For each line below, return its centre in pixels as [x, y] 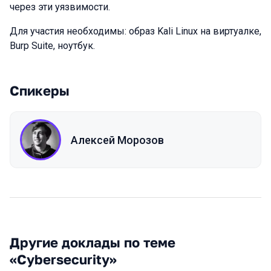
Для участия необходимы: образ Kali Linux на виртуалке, [135, 31]
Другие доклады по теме [93, 242]
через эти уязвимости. [60, 7]
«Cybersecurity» [63, 259]
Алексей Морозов [117, 140]
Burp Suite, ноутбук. [52, 46]
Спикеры [40, 90]
